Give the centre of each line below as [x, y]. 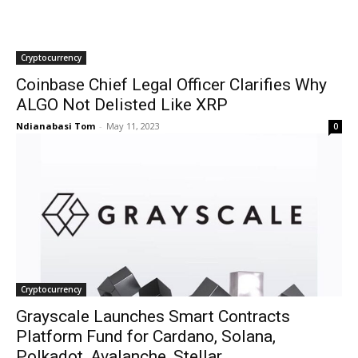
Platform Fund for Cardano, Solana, [146, 336]
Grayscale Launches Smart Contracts [153, 316]
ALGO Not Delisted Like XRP [122, 105]
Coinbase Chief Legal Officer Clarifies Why [171, 85]
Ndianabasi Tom [56, 126]
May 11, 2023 [133, 126]
